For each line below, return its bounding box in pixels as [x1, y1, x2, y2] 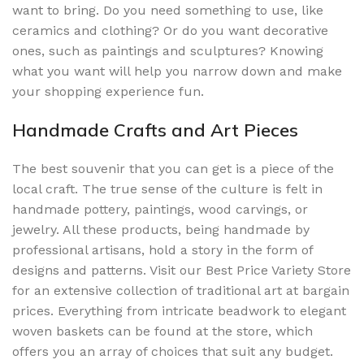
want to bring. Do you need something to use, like [12, 2, 323, 18]
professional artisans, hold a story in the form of [12, 241, 313, 258]
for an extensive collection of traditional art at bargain [12, 282, 349, 298]
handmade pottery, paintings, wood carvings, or [12, 201, 308, 217]
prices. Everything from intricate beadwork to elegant [12, 302, 346, 318]
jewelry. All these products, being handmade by [12, 221, 310, 237]
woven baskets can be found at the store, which [12, 323, 313, 339]
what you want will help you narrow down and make [12, 63, 342, 79]
